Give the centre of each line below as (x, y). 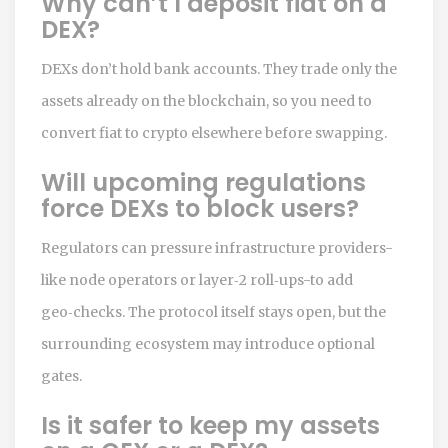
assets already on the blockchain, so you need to (206, 100)
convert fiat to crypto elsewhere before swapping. (214, 132)
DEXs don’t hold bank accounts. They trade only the (219, 68)
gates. (61, 375)
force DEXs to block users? (200, 208)
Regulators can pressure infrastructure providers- (217, 247)
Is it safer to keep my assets (210, 425)
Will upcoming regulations (203, 182)
